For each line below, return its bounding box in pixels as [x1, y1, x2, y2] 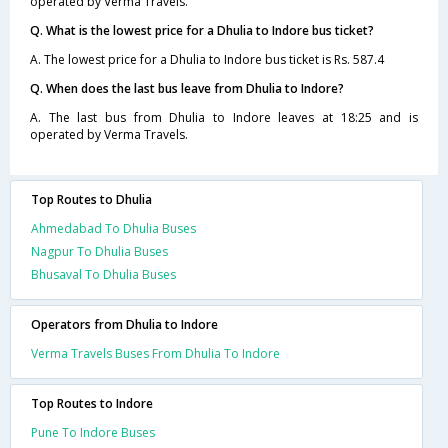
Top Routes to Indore [31, 395, 153, 413]
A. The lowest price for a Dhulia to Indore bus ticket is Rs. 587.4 [30, 51, 384, 69]
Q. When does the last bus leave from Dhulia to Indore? [30, 80, 344, 98]
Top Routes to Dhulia [31, 191, 152, 209]
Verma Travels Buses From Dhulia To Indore [31, 345, 280, 363]
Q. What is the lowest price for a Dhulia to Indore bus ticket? [30, 22, 374, 40]
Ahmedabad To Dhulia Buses [31, 220, 196, 238]
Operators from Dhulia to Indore [31, 316, 218, 334]
